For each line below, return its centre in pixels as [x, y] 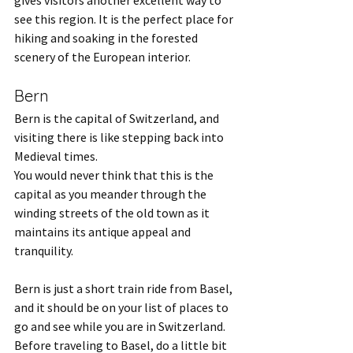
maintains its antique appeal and [104, 232]
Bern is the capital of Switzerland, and [118, 119]
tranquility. [45, 251]
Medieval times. [56, 156]
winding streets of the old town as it [113, 213]
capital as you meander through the [111, 194]
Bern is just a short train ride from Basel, [124, 289]
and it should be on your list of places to [123, 308]
